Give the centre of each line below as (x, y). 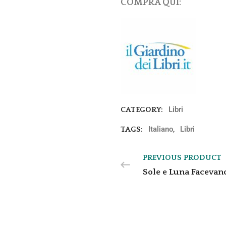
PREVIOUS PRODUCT (182, 157)
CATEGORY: (143, 109)
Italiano (161, 129)
